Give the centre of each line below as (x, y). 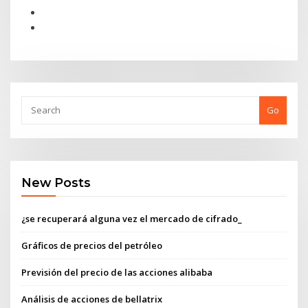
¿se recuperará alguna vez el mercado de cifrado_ (132, 218)
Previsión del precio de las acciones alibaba (117, 273)
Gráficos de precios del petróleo (92, 245)
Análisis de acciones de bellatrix (92, 299)
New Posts (56, 183)
